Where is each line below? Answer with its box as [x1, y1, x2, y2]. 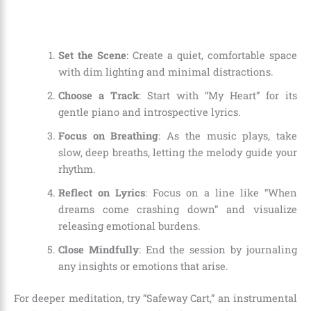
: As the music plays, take [158, 128, 298, 142]
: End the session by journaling [138, 242, 298, 256]
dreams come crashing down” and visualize [58, 202, 297, 216]
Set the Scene [58, 48, 126, 62]
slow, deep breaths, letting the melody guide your [58, 145, 297, 159]
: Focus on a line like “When [144, 185, 298, 199]
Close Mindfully [58, 242, 139, 256]
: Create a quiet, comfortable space [126, 48, 298, 62]
